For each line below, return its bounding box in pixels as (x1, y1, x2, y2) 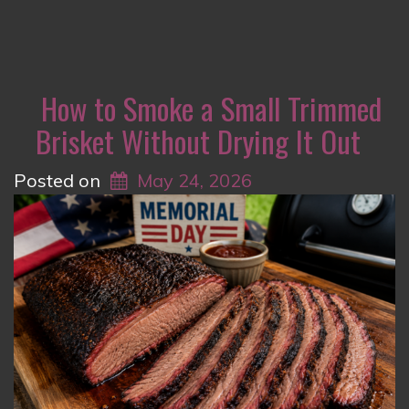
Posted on (14, 168, 105, 192)
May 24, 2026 (137, 168, 252, 192)
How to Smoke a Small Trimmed (41, 85, 382, 131)
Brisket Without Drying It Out (35, 118, 361, 163)
